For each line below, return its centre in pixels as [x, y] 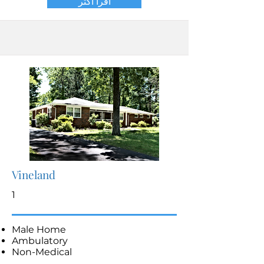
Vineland [34, 174]
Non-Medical [42, 252]
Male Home [39, 230]
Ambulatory [40, 241]
